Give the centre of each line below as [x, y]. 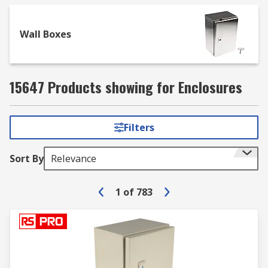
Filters [139, 127]
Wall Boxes [45, 34]
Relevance [74, 159]
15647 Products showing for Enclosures [126, 87]
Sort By [27, 159]
